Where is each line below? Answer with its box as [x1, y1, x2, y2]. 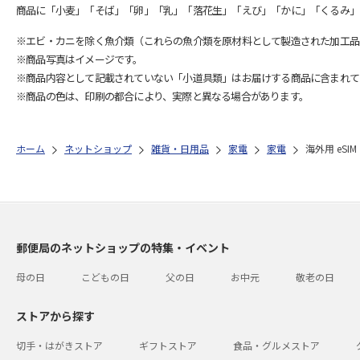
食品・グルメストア [233, 338, 320, 352]
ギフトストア [139, 338, 197, 352]
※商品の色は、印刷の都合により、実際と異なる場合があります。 [16, 88, 309, 104]
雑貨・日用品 [151, 141, 209, 155]
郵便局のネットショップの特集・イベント [16, 239, 230, 256]
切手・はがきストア [16, 338, 103, 352]
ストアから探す [16, 308, 95, 324]
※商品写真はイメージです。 [16, 51, 143, 67]
